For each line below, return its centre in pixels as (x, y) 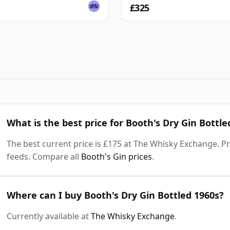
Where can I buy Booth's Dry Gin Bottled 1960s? (115, 195)
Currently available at (49, 216)
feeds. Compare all (44, 156)
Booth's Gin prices (117, 156)
